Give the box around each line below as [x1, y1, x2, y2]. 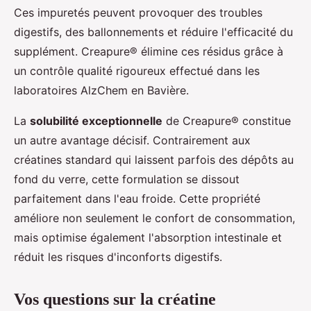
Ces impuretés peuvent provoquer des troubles [14, 5, 262, 19]
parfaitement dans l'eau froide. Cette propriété [14, 191, 260, 205]
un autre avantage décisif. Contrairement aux [14, 133, 251, 147]
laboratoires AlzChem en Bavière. [14, 83, 189, 97]
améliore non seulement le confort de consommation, [14, 210, 295, 225]
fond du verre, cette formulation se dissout [14, 171, 239, 186]
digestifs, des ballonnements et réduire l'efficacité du [14, 24, 293, 39]
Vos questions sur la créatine [14, 289, 216, 308]
